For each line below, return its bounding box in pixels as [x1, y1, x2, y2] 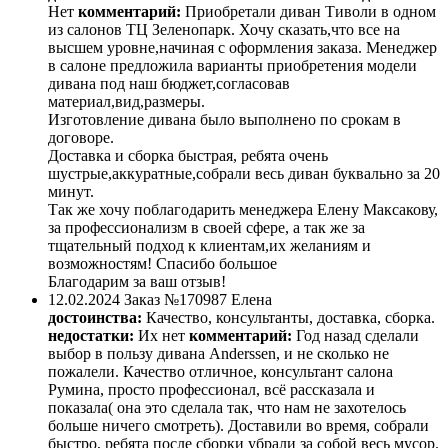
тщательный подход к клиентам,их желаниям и [48, 237, 371, 255]
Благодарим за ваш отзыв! [48, 273, 226, 291]
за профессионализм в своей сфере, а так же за [48, 219, 365, 237]
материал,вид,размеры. [48, 93, 205, 111]
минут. [48, 183, 94, 201]
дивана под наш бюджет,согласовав [48, 75, 290, 93]
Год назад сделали [296, 327, 419, 345]
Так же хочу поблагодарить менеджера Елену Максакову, [48, 201, 438, 219]
